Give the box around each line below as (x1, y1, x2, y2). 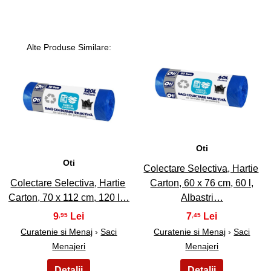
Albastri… (180, 192, 223, 203)
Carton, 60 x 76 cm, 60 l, (150, 177, 254, 188)
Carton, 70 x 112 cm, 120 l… (8, 192, 129, 203)
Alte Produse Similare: (26, 42, 111, 53)
